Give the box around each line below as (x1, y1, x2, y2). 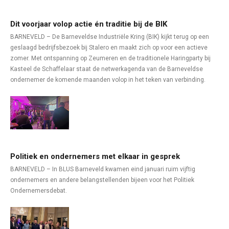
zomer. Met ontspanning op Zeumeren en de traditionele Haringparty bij (10, 55, 211, 62)
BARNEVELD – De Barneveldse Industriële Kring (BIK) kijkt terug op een (10, 33, 209, 40)
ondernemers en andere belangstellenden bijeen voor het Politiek (10, 176, 194, 184)
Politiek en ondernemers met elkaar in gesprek (10, 152, 180, 161)
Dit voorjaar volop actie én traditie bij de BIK (10, 19, 167, 29)
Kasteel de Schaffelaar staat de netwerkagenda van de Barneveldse (10, 65, 203, 73)
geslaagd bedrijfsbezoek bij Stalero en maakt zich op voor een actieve (10, 44, 208, 51)
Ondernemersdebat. (10, 187, 67, 194)
